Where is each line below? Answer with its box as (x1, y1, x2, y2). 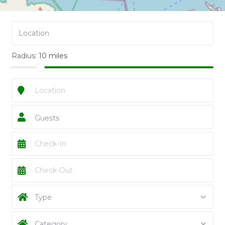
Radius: (11, 51, 39, 61)
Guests (34, 114, 59, 123)
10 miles (38, 51, 67, 61)
